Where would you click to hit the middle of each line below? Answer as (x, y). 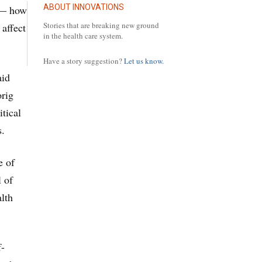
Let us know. (144, 61)
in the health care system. (83, 35)
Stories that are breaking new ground (101, 25)
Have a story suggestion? (84, 61)
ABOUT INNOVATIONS (84, 7)
